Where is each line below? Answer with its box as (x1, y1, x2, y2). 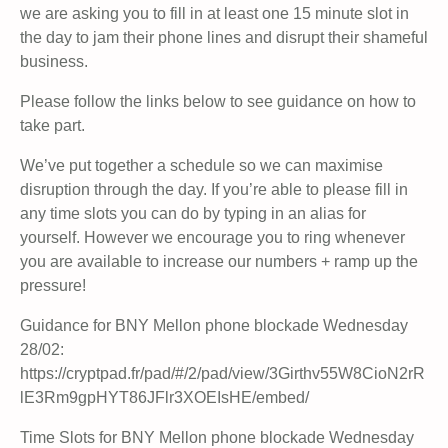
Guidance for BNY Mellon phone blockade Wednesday (20, 317, 408, 335)
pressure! (20, 277, 86, 295)
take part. (20, 117, 85, 135)
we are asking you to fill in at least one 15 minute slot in (20, 5, 409, 23)
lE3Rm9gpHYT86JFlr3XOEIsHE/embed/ (20, 389, 309, 407)
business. (20, 53, 88, 71)
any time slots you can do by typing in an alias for (20, 205, 366, 223)
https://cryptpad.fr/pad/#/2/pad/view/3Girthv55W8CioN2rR (20, 365, 425, 383)
